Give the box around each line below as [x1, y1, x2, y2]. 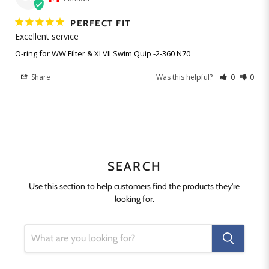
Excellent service [15, 31, 79, 43]
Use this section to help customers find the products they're [29, 181, 240, 192]
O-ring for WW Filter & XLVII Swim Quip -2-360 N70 [15, 48, 190, 59]
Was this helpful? [156, 72, 215, 83]
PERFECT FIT [70, 18, 131, 29]
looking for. [114, 193, 154, 205]
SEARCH [107, 159, 162, 174]
